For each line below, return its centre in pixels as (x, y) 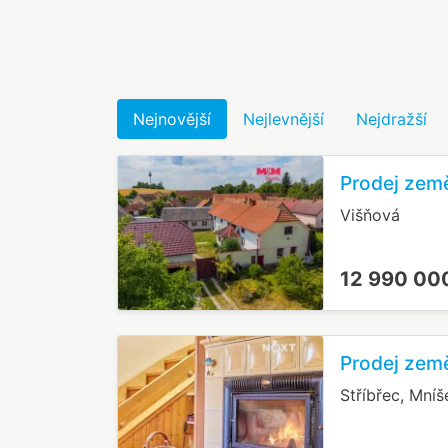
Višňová (369, 215)
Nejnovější (172, 119)
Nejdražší (391, 119)
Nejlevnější (283, 119)
